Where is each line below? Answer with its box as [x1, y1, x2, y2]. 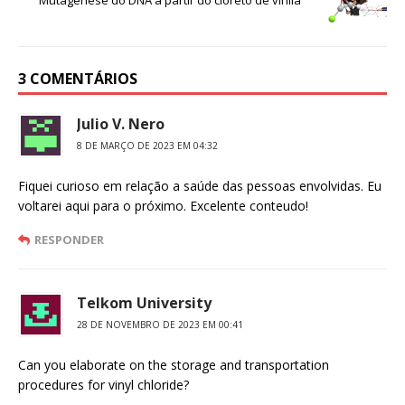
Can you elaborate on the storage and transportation [18, 355, 329, 373]
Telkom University [77, 292, 212, 313]
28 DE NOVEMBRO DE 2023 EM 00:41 [77, 317, 243, 331]
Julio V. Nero [77, 113, 165, 134]
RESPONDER [34, 231, 104, 248]
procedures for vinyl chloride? [18, 375, 189, 393]
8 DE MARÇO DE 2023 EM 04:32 [77, 138, 218, 152]
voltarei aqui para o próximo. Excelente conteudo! [18, 196, 308, 214]
